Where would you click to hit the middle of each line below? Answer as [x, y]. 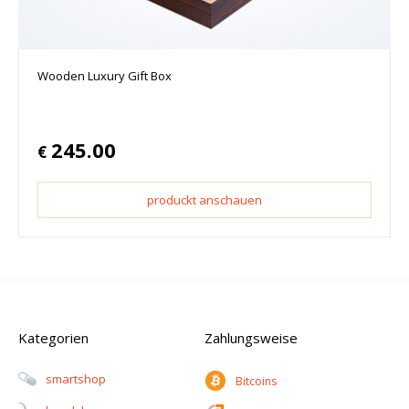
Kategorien [53, 337]
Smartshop [76, 379]
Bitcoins [256, 381]
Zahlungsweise [251, 337]
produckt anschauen [204, 199]
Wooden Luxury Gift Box [105, 75]
